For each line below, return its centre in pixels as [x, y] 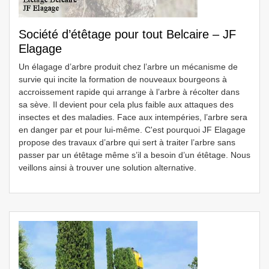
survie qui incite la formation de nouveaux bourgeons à [123, 79]
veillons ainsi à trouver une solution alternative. [107, 168]
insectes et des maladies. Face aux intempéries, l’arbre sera [133, 117]
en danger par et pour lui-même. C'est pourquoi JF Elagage [132, 130]
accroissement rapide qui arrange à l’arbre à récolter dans [129, 92]
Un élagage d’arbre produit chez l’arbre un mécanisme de [128, 67]
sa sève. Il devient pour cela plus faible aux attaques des [126, 104]
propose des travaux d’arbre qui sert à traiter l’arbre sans [127, 142]
